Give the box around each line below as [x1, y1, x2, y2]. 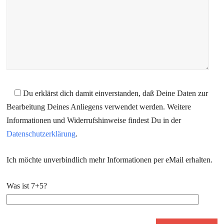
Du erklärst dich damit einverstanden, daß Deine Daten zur [21, 89, 208, 97]
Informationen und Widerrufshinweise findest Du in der [6, 116, 181, 124]
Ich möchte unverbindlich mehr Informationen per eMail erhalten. [6, 155, 213, 164]
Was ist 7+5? [6, 181, 47, 190]
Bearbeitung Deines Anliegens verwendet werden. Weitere [6, 102, 191, 111]
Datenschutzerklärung [6, 129, 76, 138]
